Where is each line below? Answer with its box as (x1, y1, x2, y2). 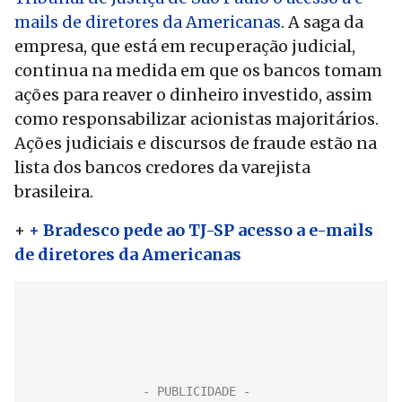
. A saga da (281, 12, 363, 32)
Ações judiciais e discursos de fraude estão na (14, 133, 377, 153)
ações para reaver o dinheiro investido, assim (14, 84, 372, 105)
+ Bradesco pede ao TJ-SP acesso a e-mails (29, 220, 373, 240)
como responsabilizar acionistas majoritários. (14, 109, 379, 129)
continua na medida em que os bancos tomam (14, 60, 382, 81)
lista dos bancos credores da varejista (14, 157, 310, 178)
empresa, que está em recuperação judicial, (14, 36, 355, 57)
